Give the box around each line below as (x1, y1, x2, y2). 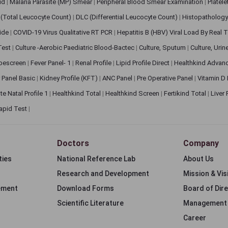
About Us (183, 155, 214, 163)
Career (183, 214, 206, 222)
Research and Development (57, 169, 149, 178)
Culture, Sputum (139, 44, 187, 51)
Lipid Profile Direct (116, 59, 171, 67)
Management (183, 199, 227, 207)
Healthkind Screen (105, 90, 161, 97)
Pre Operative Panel (137, 74, 194, 82)
